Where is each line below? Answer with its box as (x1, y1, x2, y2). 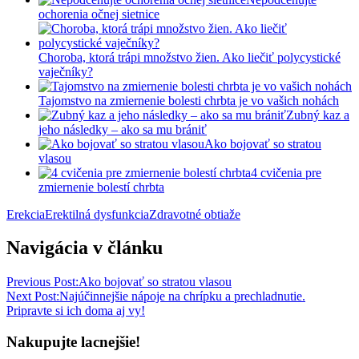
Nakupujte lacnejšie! (6, 333, 140, 351)
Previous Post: (6, 275, 79, 289)
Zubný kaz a (286, 107, 349, 122)
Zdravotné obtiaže (149, 207, 240, 221)
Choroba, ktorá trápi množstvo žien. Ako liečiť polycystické (38, 50, 341, 64)
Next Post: (6, 289, 59, 304)
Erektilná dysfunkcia (45, 207, 149, 221)
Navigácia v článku (6, 237, 163, 259)
